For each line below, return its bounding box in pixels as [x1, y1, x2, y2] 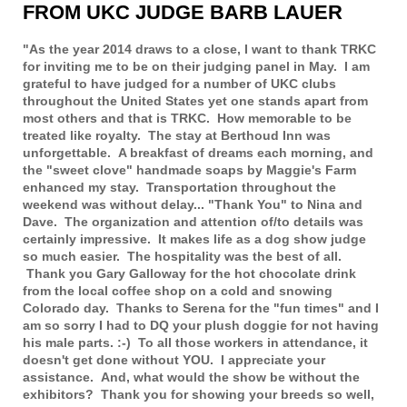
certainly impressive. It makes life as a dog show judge [23, 232, 366, 247]
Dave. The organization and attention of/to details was [23, 214, 363, 230]
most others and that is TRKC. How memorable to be [23, 111, 352, 126]
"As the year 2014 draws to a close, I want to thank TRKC [23, 42, 376, 57]
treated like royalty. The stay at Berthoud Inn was [23, 128, 331, 144]
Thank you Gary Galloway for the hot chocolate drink [23, 266, 356, 282]
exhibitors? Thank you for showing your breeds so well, [23, 387, 374, 402]
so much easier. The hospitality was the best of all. [23, 249, 342, 264]
